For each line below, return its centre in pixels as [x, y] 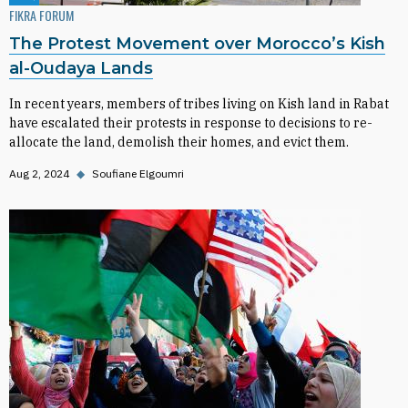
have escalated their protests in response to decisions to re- [191, 123]
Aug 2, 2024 [39, 173]
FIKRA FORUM [41, 15]
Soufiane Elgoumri [138, 173]
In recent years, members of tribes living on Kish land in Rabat [199, 104]
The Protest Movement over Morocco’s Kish [197, 44]
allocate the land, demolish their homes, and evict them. [179, 142]
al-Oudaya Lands [81, 68]
